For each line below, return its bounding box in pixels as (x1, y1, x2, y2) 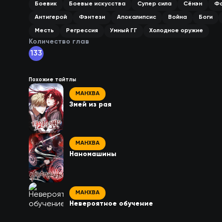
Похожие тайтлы (29, 77, 76, 82)
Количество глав (29, 38, 89, 45)
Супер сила (137, 1, 171, 7)
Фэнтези (79, 14, 105, 20)
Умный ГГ (110, 28, 137, 34)
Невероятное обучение (69, 200, 153, 207)
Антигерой (35, 14, 67, 20)
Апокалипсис (117, 14, 156, 20)
